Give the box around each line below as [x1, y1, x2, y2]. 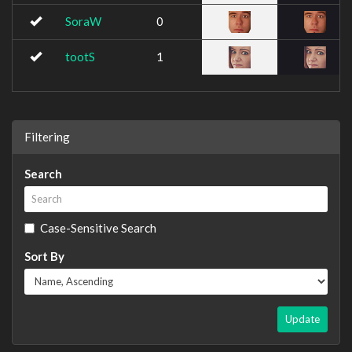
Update [285, 312, 320, 325]
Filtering [24, 129, 70, 144]
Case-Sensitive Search [40, 220, 156, 235]
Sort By [24, 248, 64, 263]
